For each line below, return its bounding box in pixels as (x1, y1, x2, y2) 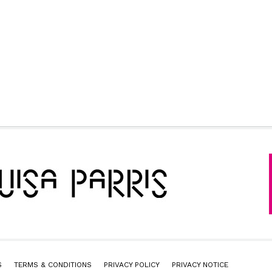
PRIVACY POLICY (104, 260, 160, 269)
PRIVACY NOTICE (172, 260, 228, 269)
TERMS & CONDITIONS (14, 260, 92, 269)
